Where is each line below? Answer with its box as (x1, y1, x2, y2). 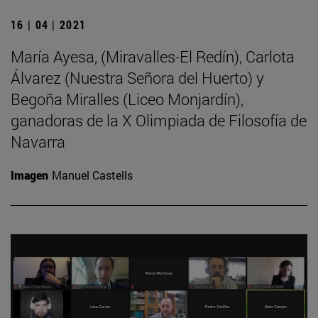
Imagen (11, 167, 48, 182)
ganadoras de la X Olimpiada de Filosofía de (11, 109, 307, 131)
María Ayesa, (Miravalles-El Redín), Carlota (11, 45, 295, 67)
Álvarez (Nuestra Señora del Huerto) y (11, 67, 264, 88)
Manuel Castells (52, 167, 133, 182)
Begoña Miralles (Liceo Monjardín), (11, 88, 243, 109)
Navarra (11, 131, 65, 152)
